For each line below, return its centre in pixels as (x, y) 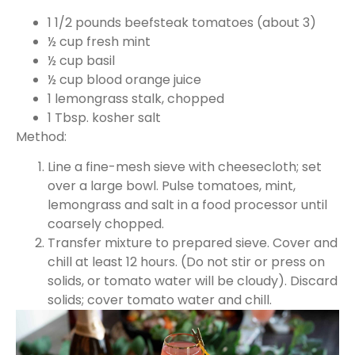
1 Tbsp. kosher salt (104, 117)
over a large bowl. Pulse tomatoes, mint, (172, 186)
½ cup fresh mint (99, 41)
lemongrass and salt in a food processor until (187, 205)
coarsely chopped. (106, 224)
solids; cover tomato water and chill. (160, 300)
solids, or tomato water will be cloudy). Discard (193, 281)
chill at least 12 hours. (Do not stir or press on (186, 262)
